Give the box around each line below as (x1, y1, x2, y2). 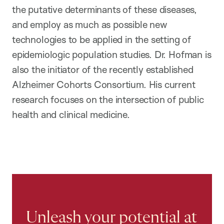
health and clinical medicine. (12, 108, 130, 121)
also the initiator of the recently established (12, 63, 193, 76)
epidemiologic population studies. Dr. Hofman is (12, 48, 211, 61)
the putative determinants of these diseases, (12, 3, 196, 16)
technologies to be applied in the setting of (12, 33, 191, 46)
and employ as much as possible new (12, 18, 167, 31)
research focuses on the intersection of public (12, 93, 204, 106)
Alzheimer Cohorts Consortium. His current (12, 78, 195, 91)
